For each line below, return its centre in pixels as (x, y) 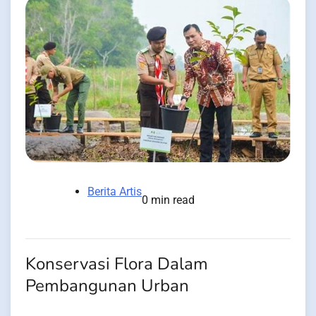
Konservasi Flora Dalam (117, 265)
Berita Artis (115, 192)
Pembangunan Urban (107, 286)
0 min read (168, 200)
